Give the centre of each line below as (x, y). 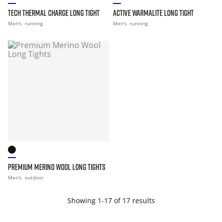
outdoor (34, 177)
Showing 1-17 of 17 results (111, 200)
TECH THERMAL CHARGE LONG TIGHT (54, 13)
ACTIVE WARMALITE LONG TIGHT (153, 13)
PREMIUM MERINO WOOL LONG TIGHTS (57, 167)
